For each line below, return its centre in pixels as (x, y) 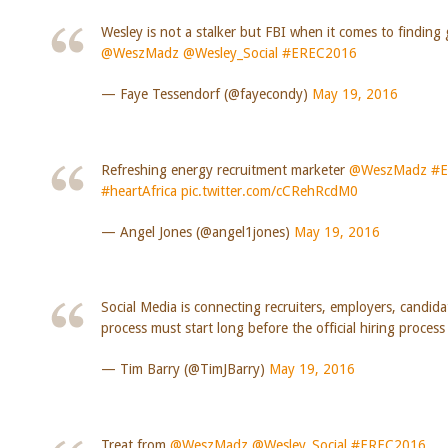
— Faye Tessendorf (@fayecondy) (206, 93)
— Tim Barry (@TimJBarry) (184, 369)
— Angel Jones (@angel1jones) (197, 231)
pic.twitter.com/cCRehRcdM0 (269, 190)
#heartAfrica (138, 190)
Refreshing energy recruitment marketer (224, 169)
